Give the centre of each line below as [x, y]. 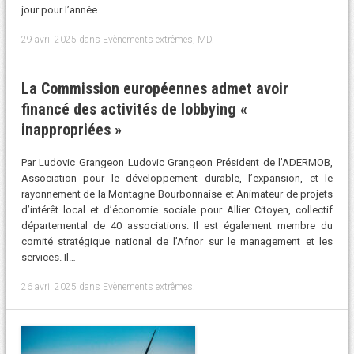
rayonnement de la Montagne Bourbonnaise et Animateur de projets [177, 194]
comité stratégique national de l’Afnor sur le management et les [177, 242]
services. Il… [48, 258]
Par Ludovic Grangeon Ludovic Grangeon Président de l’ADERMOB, [177, 163]
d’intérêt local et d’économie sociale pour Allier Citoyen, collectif [177, 210]
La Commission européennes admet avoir [154, 88]
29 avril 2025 [49, 39]
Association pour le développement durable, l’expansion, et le [177, 179]
